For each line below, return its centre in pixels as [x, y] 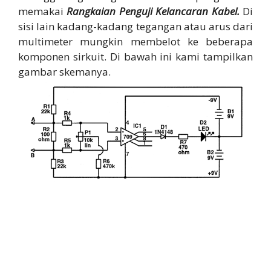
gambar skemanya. [64, 71]
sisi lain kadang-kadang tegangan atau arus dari [135, 26]
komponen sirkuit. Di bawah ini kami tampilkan [135, 56]
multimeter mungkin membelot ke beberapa [135, 41]
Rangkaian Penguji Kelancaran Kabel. [153, 11]
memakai [43, 11]
